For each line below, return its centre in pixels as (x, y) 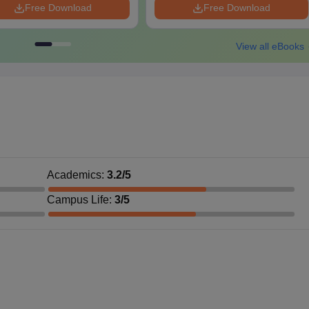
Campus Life (78, 200)
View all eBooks (272, 46)
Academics (74, 175)
